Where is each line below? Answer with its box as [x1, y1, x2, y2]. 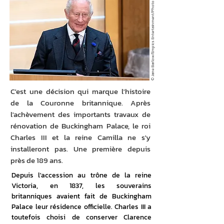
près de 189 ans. [10, 154, 63, 166]
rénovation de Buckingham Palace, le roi [10, 120, 150, 131]
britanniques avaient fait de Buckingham [11, 191, 151, 201]
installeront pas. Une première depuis [10, 143, 150, 154]
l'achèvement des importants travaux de [10, 108, 150, 120]
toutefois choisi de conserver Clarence [11, 212, 151, 222]
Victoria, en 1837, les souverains [11, 180, 151, 191]
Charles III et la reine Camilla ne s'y [10, 131, 150, 143]
